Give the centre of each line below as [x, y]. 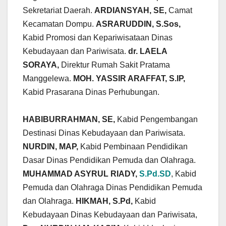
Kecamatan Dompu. [59, 24]
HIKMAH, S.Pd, [105, 201]
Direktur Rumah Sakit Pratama [116, 65]
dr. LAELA [148, 51]
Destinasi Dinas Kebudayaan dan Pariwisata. [104, 133]
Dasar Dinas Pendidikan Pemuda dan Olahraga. [109, 160]
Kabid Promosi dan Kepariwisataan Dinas [98, 38]
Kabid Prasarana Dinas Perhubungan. [92, 92]
